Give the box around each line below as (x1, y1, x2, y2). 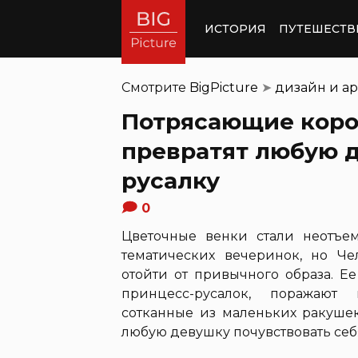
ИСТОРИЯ (205, 21, 266, 36)
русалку (121, 167, 220, 194)
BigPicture (189, 80, 258, 95)
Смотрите (121, 80, 189, 95)
